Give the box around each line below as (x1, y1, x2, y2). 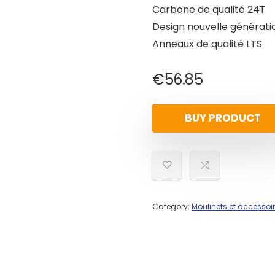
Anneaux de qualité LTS (152, 37, 262, 51)
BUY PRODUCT (185, 110, 261, 125)
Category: (152, 201, 192, 212)
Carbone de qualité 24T (152, 2, 266, 17)
